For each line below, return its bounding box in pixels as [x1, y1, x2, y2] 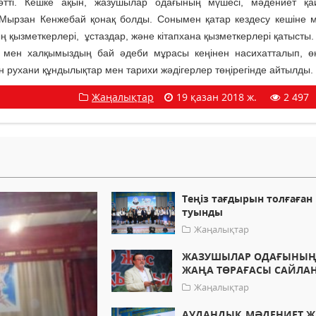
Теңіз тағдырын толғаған [182, 192, 313, 206]
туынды [182, 205, 224, 219]
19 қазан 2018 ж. [176, 90, 257, 104]
